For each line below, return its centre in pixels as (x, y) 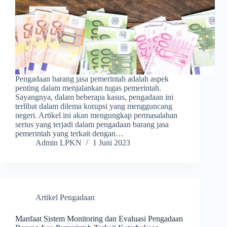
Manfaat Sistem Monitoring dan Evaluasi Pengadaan (99, 219)
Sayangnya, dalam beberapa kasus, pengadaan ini (94, 97)
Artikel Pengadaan (65, 198)
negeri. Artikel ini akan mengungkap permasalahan (96, 116)
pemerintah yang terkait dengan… (69, 134)
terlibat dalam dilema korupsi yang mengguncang (94, 106)
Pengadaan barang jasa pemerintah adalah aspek (92, 79)
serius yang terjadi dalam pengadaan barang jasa (92, 125)
